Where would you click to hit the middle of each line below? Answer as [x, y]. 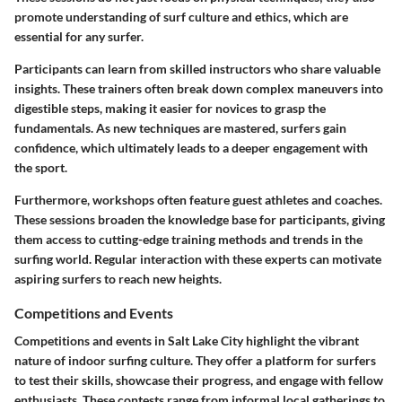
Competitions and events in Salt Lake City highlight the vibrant [187, 341]
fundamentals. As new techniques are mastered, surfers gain [180, 128]
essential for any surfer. [79, 37]
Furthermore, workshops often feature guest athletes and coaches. [198, 200]
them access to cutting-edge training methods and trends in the [188, 240]
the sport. [41, 168]
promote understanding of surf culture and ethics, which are [181, 17]
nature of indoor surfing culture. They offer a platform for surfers [195, 361]
